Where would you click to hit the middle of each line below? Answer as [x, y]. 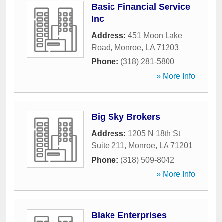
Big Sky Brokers [126, 117]
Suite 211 [108, 145]
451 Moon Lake [155, 35]
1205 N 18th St [154, 134]
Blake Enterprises [129, 215]
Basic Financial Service [141, 7]
